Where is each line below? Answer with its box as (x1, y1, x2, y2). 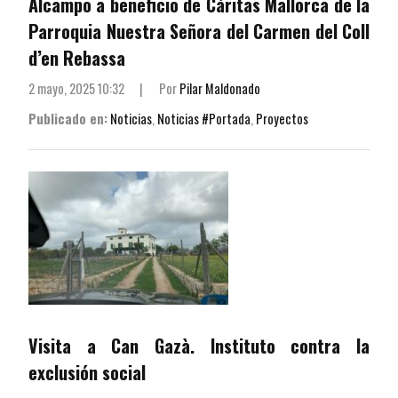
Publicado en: (28, 109, 107, 129)
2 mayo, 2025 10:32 (28, 79, 124, 99)
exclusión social (28, 359, 146, 386)
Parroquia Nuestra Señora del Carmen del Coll (28, 18, 370, 45)
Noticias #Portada (157, 109, 251, 129)
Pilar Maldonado (179, 79, 260, 99)
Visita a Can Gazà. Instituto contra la (28, 332, 370, 360)
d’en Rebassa (28, 44, 125, 72)
